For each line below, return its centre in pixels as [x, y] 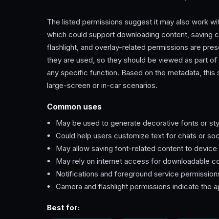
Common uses [74, 107]
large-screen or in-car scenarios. [102, 86]
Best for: [63, 208]
